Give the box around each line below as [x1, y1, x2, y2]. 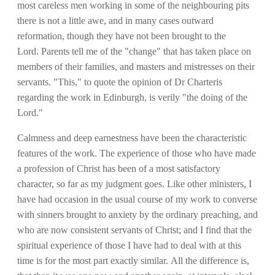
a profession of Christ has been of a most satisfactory [17, 163, 220, 174]
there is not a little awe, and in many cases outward [17, 15, 214, 26]
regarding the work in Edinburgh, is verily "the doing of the [17, 91, 247, 103]
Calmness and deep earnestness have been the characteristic [17, 132, 247, 143]
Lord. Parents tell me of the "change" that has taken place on [17, 45, 251, 56]
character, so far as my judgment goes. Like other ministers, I [17, 178, 252, 189]
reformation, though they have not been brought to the [17, 30, 226, 41]
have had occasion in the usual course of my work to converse [17, 193, 257, 204]
